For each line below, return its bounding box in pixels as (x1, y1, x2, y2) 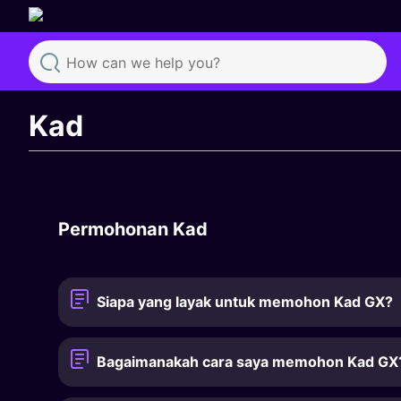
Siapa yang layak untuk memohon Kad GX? (97, 293, 394, 311)
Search (32, 81, 119, 113)
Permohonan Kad (58, 218, 208, 240)
